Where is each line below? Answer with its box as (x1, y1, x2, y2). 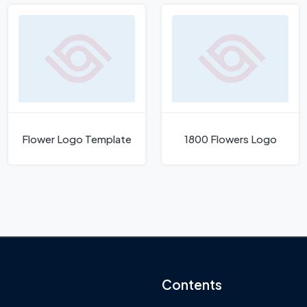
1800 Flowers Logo (184, 132, 277, 146)
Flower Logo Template (22, 132, 132, 146)
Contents (162, 276, 222, 293)
